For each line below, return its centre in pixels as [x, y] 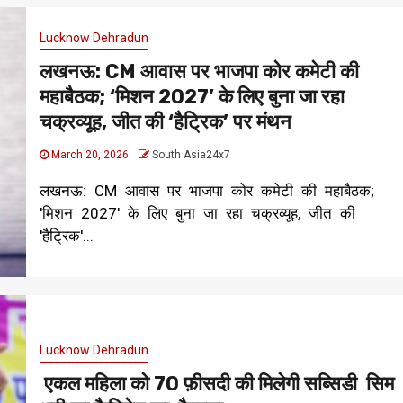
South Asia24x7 [191, 155]
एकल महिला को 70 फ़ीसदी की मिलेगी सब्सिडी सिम [216, 383]
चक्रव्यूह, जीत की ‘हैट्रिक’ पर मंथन [165, 122]
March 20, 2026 [90, 155]
